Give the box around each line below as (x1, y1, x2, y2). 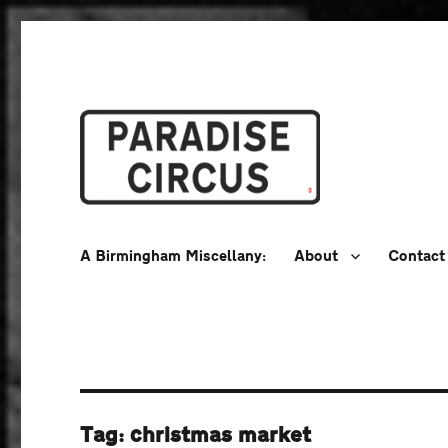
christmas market (130, 424, 312, 446)
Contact (388, 248, 446, 264)
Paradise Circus (80, 225, 279, 252)
